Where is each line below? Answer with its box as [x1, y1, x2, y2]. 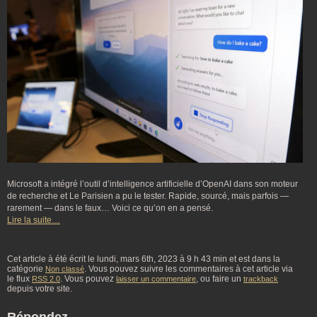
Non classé [45, 265, 84, 274]
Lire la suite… [7, 215, 60, 226]
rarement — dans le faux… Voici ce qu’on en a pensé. [7, 203, 213, 214]
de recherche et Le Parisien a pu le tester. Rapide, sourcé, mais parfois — [7, 191, 289, 202]
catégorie [7, 264, 45, 275]
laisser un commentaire [116, 275, 196, 284]
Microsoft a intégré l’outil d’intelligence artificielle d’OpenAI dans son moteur [7, 179, 298, 190]
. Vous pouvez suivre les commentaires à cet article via [84, 264, 293, 275]
